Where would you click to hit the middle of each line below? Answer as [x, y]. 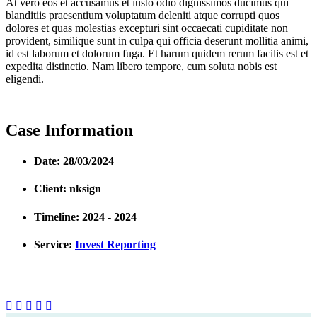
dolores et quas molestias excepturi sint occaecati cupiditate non [147, 28]
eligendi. [25, 79]
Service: [54, 245]
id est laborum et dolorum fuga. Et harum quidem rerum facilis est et [157, 53]
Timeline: [58, 217]
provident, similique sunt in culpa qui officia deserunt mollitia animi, [157, 40]
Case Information [69, 130]
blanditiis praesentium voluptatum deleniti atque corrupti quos [143, 15]
